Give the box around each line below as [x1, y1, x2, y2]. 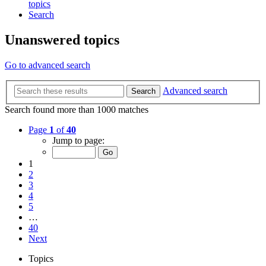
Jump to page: [52, 135, 104, 145]
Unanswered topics [5, 32, 119, 48]
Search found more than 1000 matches [5, 104, 148, 115]
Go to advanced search [5, 60, 90, 71]
